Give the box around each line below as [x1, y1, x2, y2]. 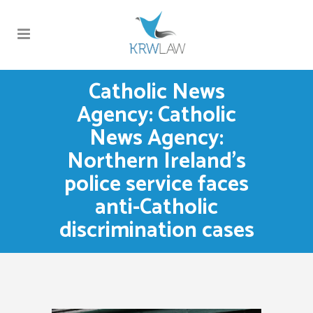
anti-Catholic [95, 190, 218, 226]
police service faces [64, 167, 249, 203]
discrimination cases [59, 213, 254, 249]
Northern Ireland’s [67, 144, 246, 180]
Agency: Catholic [77, 98, 236, 133]
